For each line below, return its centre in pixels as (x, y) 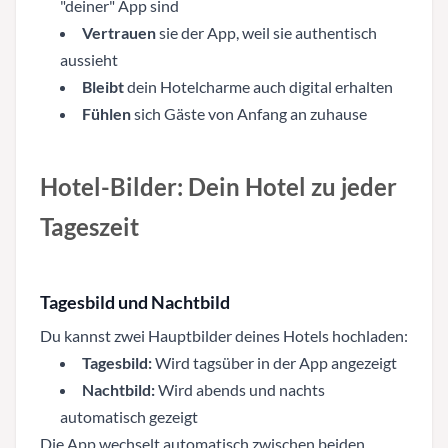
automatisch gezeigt (129, 416)
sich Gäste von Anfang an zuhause (249, 113)
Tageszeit (89, 226)
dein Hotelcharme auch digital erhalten (258, 86)
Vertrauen (119, 32)
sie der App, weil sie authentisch (266, 32)
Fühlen (106, 113)
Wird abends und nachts (240, 389)
